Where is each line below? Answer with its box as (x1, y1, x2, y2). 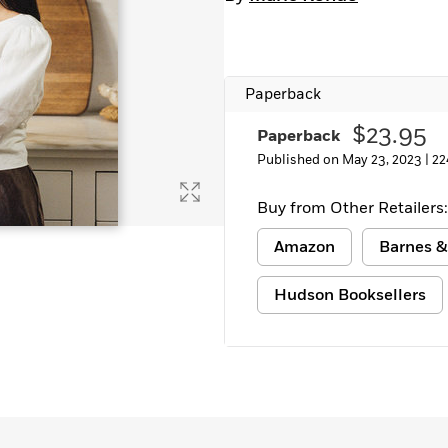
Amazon (274, 236, 335, 258)
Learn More (36, 6, 111, 26)
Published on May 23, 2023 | (257, 151, 432, 169)
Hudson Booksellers (274, 284, 426, 306)
